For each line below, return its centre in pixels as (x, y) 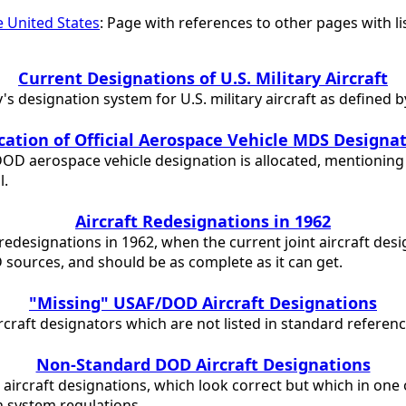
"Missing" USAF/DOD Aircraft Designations (203, 303)
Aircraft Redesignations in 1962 (203, 221)
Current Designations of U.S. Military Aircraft (203, 78)
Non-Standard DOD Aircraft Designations (203, 364)
